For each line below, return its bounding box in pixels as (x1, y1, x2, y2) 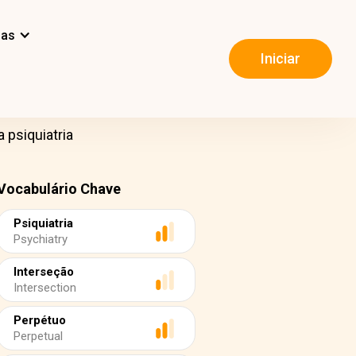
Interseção (14, 265, 74, 279)
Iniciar (261, 50, 300, 68)
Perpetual (14, 329, 63, 343)
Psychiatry (14, 232, 68, 246)
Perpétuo (14, 313, 66, 327)
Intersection (14, 281, 76, 295)
